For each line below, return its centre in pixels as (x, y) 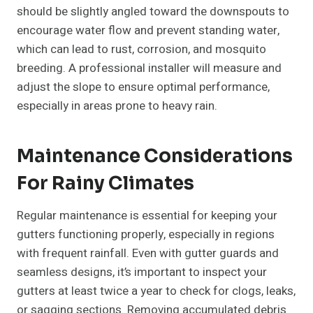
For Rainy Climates (105, 184)
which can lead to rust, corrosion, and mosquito (141, 50)
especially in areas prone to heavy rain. (117, 106)
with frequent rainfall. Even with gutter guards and (148, 254)
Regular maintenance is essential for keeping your (147, 216)
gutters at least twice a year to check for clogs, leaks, (156, 291)
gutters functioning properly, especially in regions (146, 235)
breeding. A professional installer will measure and (149, 68)
